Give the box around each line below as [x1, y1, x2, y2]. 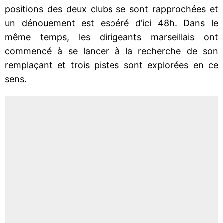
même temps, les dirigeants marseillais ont [5, 31, 218, 42]
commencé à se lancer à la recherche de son [5, 45, 218, 56]
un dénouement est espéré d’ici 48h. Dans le [5, 17, 218, 28]
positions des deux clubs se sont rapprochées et [5, 3, 218, 14]
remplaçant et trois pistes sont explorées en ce [5, 59, 218, 70]
